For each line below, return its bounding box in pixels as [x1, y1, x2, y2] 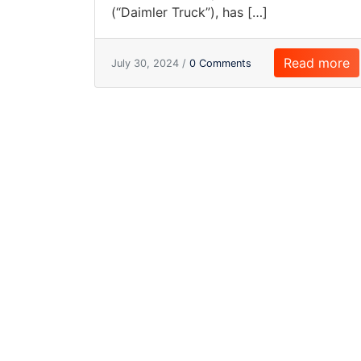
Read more [284, 55, 350, 71]
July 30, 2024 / [111, 56, 189, 69]
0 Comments [189, 56, 251, 69]
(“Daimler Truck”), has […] [111, 4, 268, 20]
